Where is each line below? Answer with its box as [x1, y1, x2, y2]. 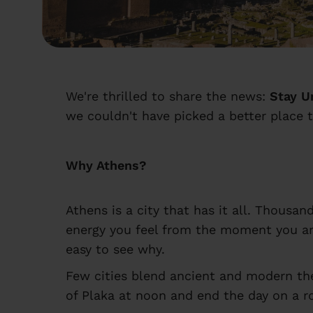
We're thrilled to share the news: [66, 89, 270, 103]
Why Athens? [66, 158, 147, 173]
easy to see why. [66, 241, 165, 256]
